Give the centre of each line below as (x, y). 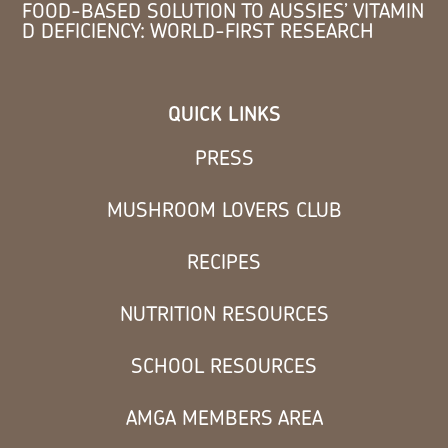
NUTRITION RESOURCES (224, 313)
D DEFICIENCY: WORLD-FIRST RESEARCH (198, 30)
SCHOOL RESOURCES (224, 365)
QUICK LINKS (224, 113)
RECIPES (224, 261)
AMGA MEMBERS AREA (224, 417)
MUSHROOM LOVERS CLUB (224, 209)
